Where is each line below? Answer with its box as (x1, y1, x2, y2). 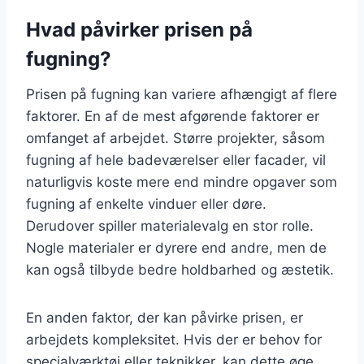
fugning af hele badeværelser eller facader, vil (26, 151, 326, 168)
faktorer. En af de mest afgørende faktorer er (26, 107, 319, 124)
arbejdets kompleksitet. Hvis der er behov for (26, 331, 322, 348)
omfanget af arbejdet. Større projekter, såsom (26, 129, 325, 146)
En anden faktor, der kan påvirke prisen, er (26, 309, 303, 326)
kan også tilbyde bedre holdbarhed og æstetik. (26, 261, 334, 278)
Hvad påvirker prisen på (26, 17, 253, 41)
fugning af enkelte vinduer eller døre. (26, 195, 266, 212)
